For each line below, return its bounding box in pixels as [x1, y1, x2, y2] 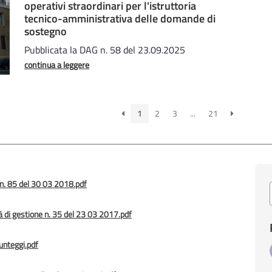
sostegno [24, 22, 67, 39]
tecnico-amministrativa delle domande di [24, 10, 216, 27]
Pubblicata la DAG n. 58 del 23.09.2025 [24, 42, 185, 57]
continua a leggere [24, 58, 89, 71]
